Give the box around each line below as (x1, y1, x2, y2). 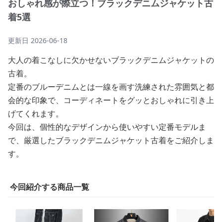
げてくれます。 (8, 108, 63, 119)
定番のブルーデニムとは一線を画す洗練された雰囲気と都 (8, 81, 214, 92)
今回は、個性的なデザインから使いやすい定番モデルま (8, 121, 206, 132)
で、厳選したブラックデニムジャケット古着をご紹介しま (8, 135, 214, 146)
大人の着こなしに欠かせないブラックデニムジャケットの (8, 55, 214, 65)
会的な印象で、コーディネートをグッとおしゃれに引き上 (8, 95, 214, 106)
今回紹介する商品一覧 (10, 181, 89, 192)
